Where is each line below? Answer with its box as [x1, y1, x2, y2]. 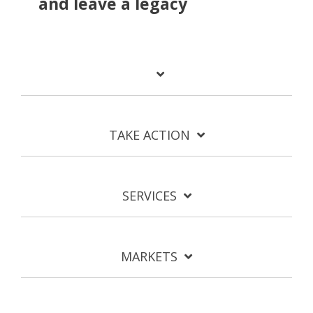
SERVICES [122, 187, 177, 204]
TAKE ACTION [108, 126, 190, 143]
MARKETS [121, 247, 177, 265]
